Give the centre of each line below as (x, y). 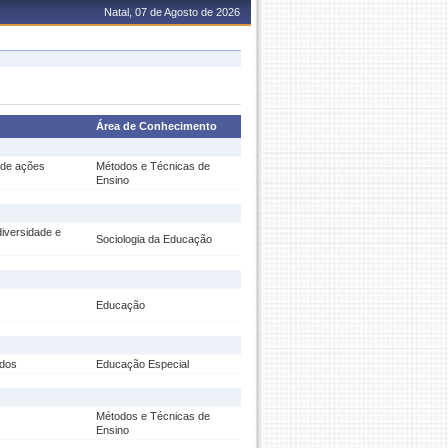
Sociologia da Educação (154, 239)
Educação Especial (142, 364)
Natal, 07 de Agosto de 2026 (172, 12)
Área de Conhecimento (156, 126)
